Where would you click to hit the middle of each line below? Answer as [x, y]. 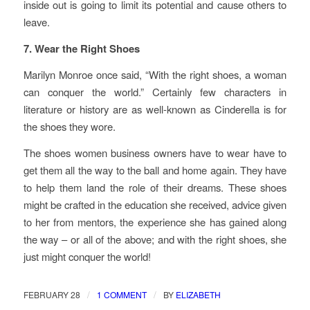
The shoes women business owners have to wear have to [155, 153]
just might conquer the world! [87, 257]
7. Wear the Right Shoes [81, 48]
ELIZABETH [198, 294]
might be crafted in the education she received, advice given [155, 205]
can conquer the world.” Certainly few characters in [155, 92]
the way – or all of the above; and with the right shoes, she [155, 239]
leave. [36, 22]
